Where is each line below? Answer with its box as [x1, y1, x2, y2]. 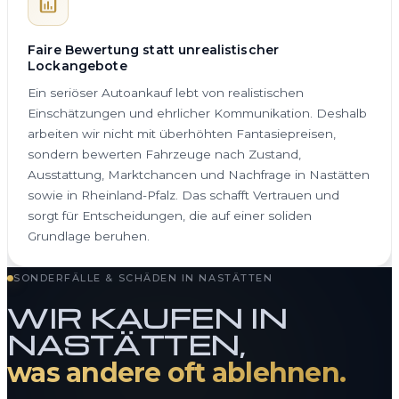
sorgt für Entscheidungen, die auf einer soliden [28, 208, 312, 223]
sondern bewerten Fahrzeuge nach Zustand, [28, 146, 301, 161]
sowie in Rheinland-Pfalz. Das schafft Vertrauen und [28, 187, 339, 202]
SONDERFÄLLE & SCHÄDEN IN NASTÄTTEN [13, 271, 273, 284]
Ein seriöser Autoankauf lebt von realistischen [28, 85, 304, 100]
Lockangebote [28, 57, 127, 74]
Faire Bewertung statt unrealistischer [28, 41, 280, 58]
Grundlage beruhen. [28, 228, 150, 243]
